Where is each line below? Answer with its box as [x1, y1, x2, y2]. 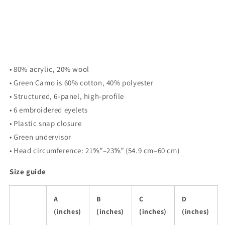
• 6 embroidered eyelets [10, 105, 88, 115]
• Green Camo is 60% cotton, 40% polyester [10, 78, 154, 88]
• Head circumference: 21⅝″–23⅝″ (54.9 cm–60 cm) [10, 146, 180, 156]
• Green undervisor [10, 132, 71, 142]
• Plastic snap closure [10, 119, 82, 129]
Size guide [10, 167, 46, 177]
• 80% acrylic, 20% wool [10, 64, 89, 74]
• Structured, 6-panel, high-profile [10, 91, 124, 101]
